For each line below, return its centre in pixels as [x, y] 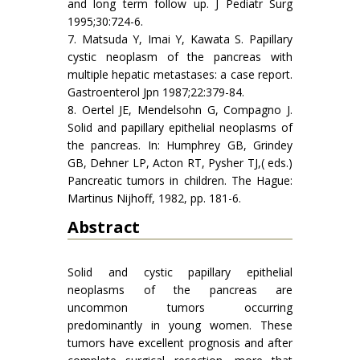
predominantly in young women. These [180, 325]
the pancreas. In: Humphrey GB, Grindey [180, 145]
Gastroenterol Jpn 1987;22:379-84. [156, 92]
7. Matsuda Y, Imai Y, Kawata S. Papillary [180, 39]
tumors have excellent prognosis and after [180, 343]
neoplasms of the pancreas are [180, 290]
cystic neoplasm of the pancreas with [180, 57]
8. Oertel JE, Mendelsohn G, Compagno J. [180, 110]
